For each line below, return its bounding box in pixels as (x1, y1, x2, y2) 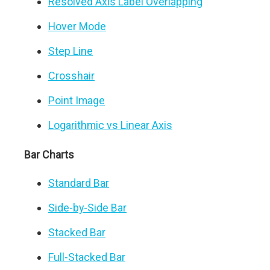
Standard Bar (48, 177, 109, 189)
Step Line (48, 45, 93, 57)
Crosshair (48, 69, 95, 82)
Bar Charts (24, 148, 74, 161)
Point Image (48, 94, 105, 107)
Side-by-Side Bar (48, 201, 127, 214)
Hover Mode (48, 20, 106, 33)
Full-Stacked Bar (48, 251, 125, 263)
